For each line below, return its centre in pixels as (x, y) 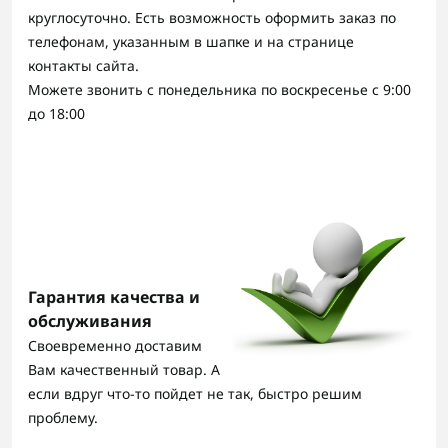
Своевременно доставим (115, 345)
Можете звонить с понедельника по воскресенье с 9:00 (219, 89)
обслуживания (90, 320)
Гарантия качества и (114, 296)
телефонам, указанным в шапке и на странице (191, 41)
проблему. (63, 417)
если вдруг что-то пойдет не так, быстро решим (195, 393)
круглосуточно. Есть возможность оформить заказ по (212, 17)
